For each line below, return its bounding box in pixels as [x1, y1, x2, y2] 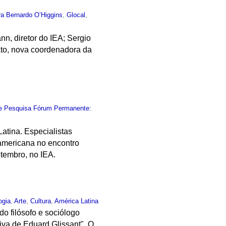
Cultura [30, 197, 51, 205]
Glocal [67, 11, 86, 19]
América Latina [54, 197, 99, 205]
